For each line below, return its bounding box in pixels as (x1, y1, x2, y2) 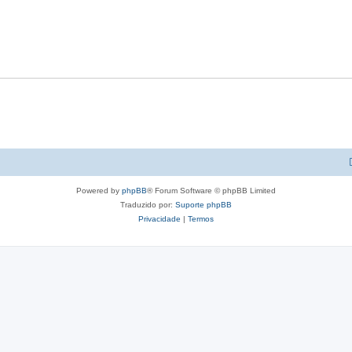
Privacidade (138, 214, 181, 223)
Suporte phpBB (175, 200, 232, 209)
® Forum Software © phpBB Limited (147, 186, 276, 195)
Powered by (76, 186, 122, 195)
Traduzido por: (120, 200, 175, 209)
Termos (188, 214, 214, 223)
